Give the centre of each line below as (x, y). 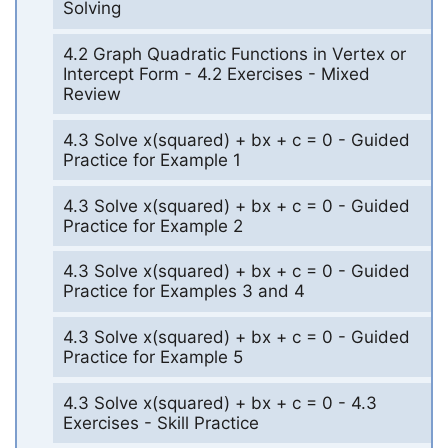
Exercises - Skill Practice (160, 422)
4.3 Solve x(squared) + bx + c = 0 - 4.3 (219, 402)
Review (91, 94)
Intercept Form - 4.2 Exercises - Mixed (216, 74)
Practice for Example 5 (152, 357)
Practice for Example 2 (152, 225)
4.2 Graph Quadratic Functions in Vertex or (234, 54)
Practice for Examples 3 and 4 (183, 291)
